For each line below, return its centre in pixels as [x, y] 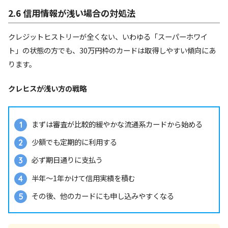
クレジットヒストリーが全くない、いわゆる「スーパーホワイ [108, 36]
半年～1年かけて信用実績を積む [84, 178]
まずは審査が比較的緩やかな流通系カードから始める [117, 124]
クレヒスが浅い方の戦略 [47, 89]
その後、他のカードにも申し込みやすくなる [103, 196]
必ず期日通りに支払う [67, 160]
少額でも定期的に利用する [75, 141]
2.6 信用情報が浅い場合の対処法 [72, 13]
